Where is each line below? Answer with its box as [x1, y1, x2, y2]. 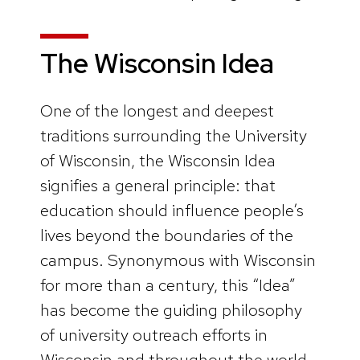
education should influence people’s [40, 198, 304, 221]
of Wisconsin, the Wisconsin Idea [40, 149, 276, 171]
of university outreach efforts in [40, 323, 268, 346]
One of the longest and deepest [40, 99, 274, 121]
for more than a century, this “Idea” [40, 273, 296, 296]
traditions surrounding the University [40, 124, 307, 146]
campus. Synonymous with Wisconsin [40, 248, 316, 271]
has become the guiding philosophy [40, 298, 302, 321]
